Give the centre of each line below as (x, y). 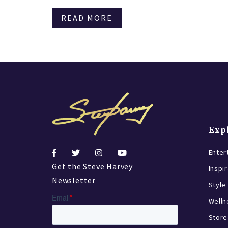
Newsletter (74, 180)
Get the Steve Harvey (93, 167)
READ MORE (87, 18)
